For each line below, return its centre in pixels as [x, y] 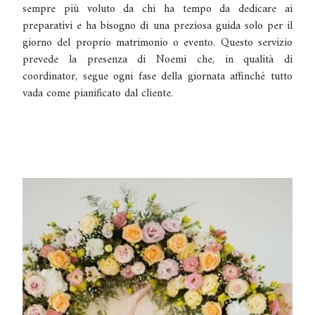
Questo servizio [257, 43]
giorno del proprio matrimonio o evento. [122, 43]
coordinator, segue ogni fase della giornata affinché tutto [157, 76]
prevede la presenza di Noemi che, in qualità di [157, 59]
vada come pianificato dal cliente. [98, 93]
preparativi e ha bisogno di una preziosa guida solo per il [157, 26]
